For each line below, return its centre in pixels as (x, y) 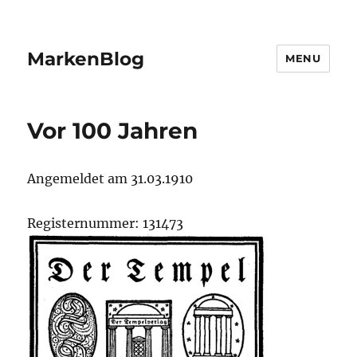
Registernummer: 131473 (106, 223)
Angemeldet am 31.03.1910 (110, 178)
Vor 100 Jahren (113, 131)
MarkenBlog (86, 59)
